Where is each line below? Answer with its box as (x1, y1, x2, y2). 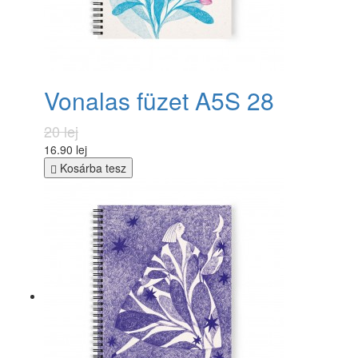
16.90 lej (44, 141, 87, 157)
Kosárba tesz (57, 159, 126, 176)
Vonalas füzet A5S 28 (44, 82, 274, 117)
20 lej (44, 120, 78, 141)
